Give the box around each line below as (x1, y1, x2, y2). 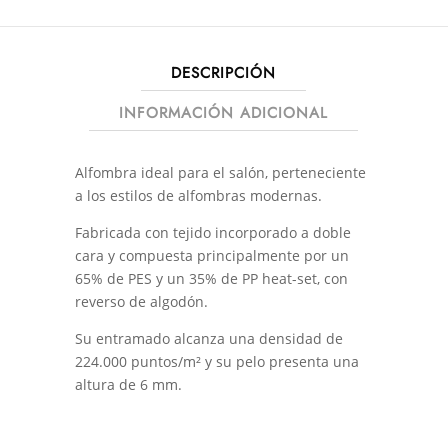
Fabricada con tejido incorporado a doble (74, 223, 351, 243)
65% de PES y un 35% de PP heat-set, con (74, 269, 348, 289)
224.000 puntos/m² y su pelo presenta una (74, 352, 359, 372)
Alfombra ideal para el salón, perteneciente (74, 163, 366, 183)
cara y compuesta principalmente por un (74, 246, 349, 266)
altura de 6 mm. (74, 375, 182, 395)
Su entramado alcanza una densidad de (74, 329, 343, 349)
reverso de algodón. (74, 292, 208, 312)
